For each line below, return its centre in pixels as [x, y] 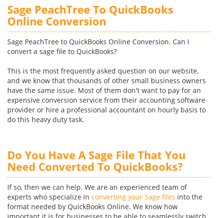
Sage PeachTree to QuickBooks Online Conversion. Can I [98, 42]
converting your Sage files [133, 197]
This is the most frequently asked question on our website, [103, 71]
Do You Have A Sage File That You [96, 155]
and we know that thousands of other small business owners [107, 81]
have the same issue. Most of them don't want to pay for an [104, 90]
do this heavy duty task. [46, 119]
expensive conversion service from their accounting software [106, 100]
